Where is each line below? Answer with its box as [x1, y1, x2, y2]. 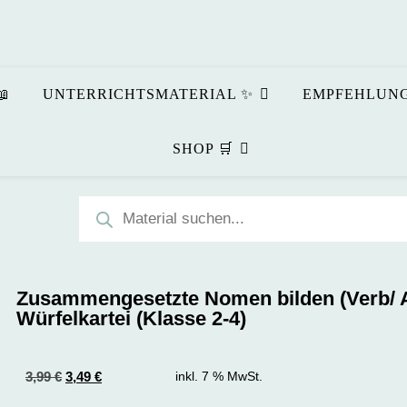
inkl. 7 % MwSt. [175, 370, 263, 383]
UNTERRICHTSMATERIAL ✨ [43, 86, 253, 102]
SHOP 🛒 [172, 141, 233, 156]
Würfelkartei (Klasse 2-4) [16, 307, 246, 330]
